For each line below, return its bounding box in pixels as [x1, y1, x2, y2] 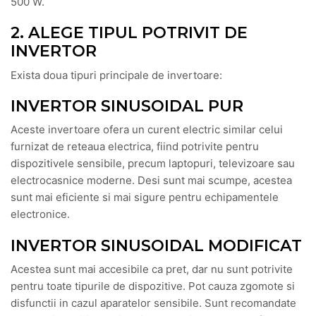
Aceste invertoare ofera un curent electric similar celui [11, 123, 283, 137]
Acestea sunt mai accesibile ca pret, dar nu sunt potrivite [11, 262, 293, 276]
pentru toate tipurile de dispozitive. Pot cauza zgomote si [11, 279, 295, 293]
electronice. [11, 207, 70, 221]
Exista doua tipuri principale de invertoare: [11, 68, 222, 82]
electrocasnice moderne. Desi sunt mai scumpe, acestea [11, 174, 292, 188]
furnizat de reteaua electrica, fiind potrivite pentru [11, 140, 259, 154]
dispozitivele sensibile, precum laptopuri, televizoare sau [11, 157, 295, 171]
